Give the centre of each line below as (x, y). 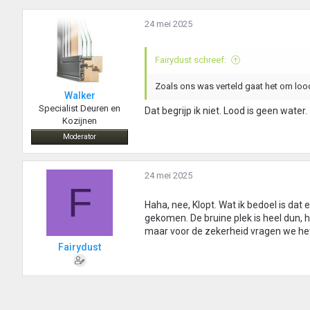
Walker (80, 96)
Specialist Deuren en (80, 109)
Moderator (80, 137)
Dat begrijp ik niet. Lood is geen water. (226, 111)
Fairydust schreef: (191, 60)
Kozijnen (80, 121)
